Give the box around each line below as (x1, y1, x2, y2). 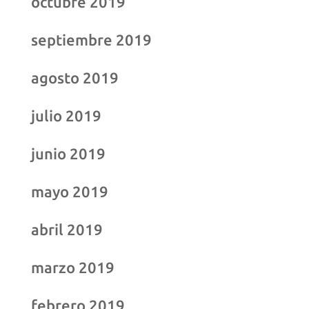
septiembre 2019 (30, 30, 152, 48)
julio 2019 (30, 106, 101, 124)
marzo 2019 (30, 258, 114, 276)
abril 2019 (30, 220, 103, 238)
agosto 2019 (30, 68, 119, 86)
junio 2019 (30, 144, 106, 162)
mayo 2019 (30, 182, 108, 200)
